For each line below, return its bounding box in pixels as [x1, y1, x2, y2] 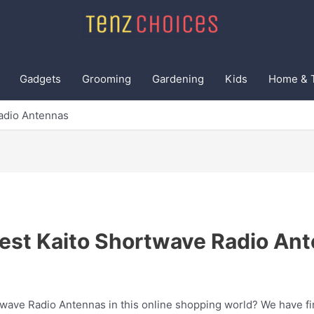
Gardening [152, 72, 204, 86]
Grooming [82, 72, 131, 86]
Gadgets [20, 72, 61, 86]
